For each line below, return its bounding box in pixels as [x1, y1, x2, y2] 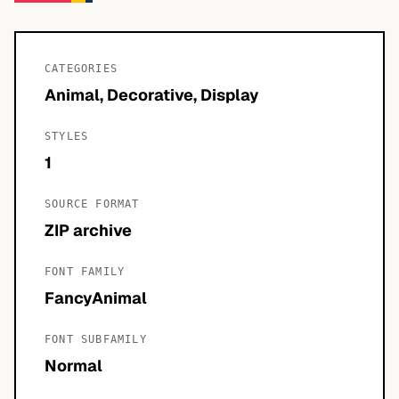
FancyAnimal [45, 288, 147, 308]
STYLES [45, 130, 89, 142]
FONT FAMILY [45, 265, 126, 278]
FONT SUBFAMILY [45, 333, 147, 346]
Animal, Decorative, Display [45, 85, 259, 105]
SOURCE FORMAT [45, 198, 140, 210]
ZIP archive [45, 220, 132, 240]
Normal [45, 355, 102, 376]
